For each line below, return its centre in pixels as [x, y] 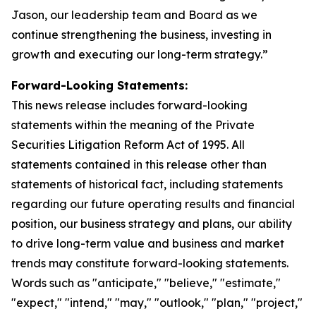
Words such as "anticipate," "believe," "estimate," [146, 283]
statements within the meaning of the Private [133, 125]
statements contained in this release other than [139, 164]
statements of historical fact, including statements [147, 184]
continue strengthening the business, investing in [141, 35]
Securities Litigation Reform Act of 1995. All [128, 145]
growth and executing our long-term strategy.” [140, 54]
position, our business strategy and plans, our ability [152, 224]
